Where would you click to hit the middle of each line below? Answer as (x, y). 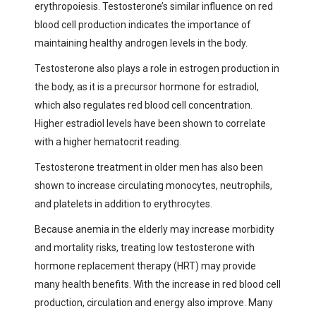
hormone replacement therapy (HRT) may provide (145, 266)
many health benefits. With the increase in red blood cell (158, 284)
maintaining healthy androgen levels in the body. (141, 43)
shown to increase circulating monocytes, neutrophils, (153, 185)
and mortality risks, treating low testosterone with (145, 247)
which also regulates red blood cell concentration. (144, 105)
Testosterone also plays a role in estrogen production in (157, 68)
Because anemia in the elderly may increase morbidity (154, 229)
